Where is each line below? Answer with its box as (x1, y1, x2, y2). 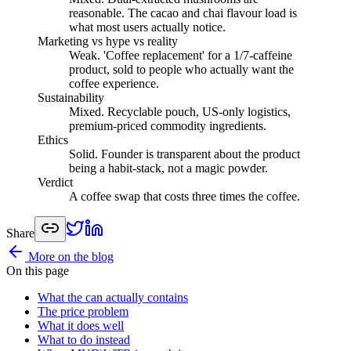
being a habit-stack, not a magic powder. (69, 161, 268, 175)
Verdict (38, 175, 73, 189)
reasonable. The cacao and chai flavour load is (69, 5, 297, 20)
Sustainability (38, 90, 104, 104)
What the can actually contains (38, 290, 188, 304)
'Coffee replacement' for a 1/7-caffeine (103, 48, 292, 62)
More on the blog (25, 249, 114, 263)
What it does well (38, 318, 124, 332)
